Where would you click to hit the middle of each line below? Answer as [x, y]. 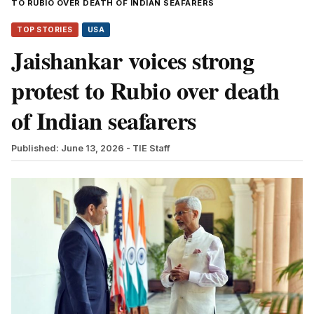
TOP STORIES [45, 29]
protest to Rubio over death [145, 90]
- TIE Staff [148, 148]
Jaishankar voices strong [132, 60]
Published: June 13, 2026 [68, 148]
